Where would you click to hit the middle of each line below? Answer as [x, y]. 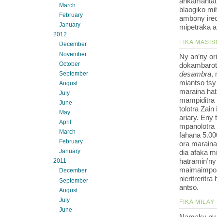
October [70, 64]
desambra [195, 74]
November [73, 54]
